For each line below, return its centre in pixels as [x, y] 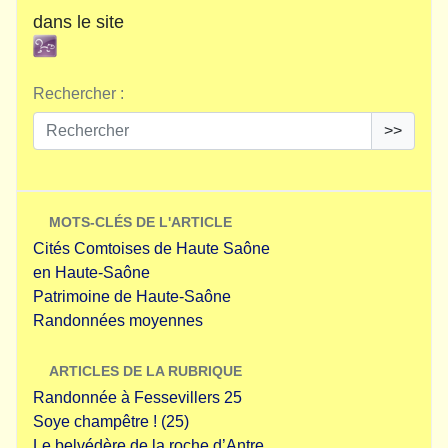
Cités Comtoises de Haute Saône [151, 248]
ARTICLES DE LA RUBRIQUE [145, 371]
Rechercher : [78, 93]
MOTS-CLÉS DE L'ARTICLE [140, 222]
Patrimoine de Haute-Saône [132, 296]
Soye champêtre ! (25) [111, 421]
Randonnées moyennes [118, 320]
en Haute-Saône [91, 272]
